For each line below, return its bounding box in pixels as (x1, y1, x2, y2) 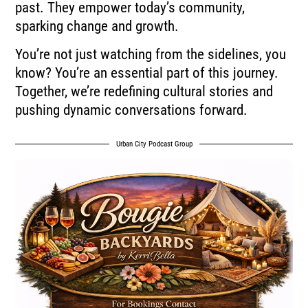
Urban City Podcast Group (115, 139, 192, 148)
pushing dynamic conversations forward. (15, 102, 248, 119)
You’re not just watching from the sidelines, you (15, 46, 287, 63)
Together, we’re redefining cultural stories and (15, 83, 274, 100)
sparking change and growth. (15, 17, 179, 34)
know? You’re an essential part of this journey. (15, 65, 279, 82)
